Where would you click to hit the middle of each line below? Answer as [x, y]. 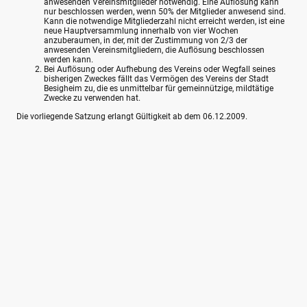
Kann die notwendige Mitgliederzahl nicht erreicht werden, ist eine [164, 22]
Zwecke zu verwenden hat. [92, 98]
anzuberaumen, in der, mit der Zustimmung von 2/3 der [146, 41]
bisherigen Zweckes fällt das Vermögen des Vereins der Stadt [156, 79]
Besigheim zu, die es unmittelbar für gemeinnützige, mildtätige [159, 89]
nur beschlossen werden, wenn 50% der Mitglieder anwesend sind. [165, 12]
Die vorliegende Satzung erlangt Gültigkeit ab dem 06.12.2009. [132, 116]
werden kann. [69, 60]
